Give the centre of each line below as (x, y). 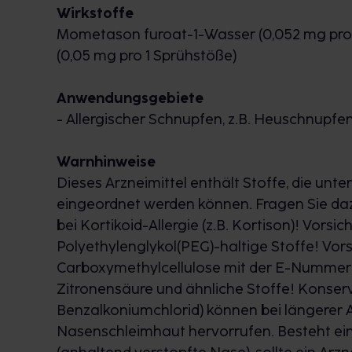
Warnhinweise (106, 162)
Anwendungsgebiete (130, 98)
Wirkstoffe (95, 13)
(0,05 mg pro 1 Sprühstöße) (147, 56)
